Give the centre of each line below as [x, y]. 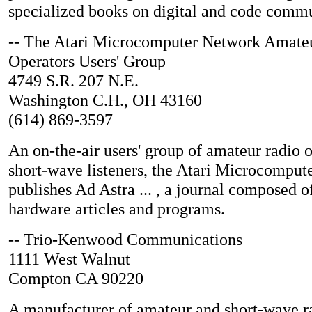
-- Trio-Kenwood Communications [125, 240]
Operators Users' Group [87, 61]
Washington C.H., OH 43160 [105, 100]
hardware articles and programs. [117, 209]
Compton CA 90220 [76, 279]
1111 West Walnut [69, 259]
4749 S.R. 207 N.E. [73, 81]
